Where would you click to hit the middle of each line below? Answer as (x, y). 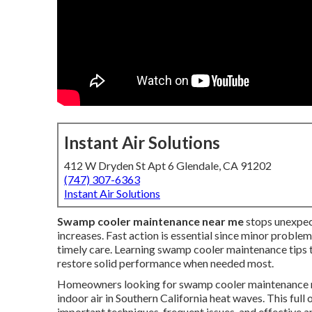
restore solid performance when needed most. (165, 263)
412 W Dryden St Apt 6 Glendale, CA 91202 (168, 165)
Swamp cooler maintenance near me (150, 221)
